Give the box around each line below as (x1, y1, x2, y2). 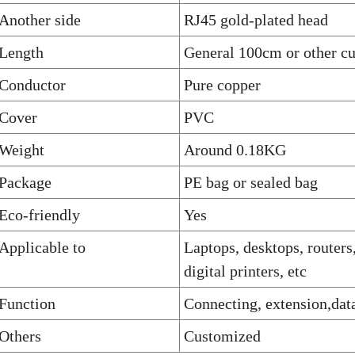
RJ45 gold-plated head (184, 10, 328, 29)
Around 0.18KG (184, 140, 286, 158)
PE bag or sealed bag (184, 173, 318, 191)
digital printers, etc (184, 261, 307, 280)
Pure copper (184, 75, 261, 94)
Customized (184, 326, 261, 345)
